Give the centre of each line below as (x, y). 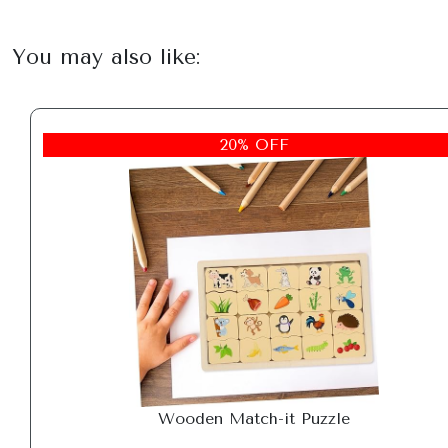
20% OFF (254, 144)
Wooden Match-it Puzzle (254, 418)
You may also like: (106, 56)
